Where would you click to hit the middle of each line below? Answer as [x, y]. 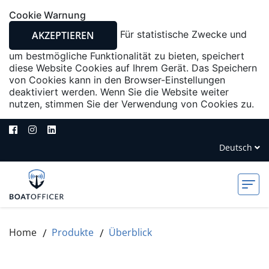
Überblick [130, 233]
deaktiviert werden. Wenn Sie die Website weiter [119, 92]
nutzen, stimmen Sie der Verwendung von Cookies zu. [131, 104]
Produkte [73, 233]
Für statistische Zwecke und [182, 35]
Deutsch [237, 147]
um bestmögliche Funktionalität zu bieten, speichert [127, 56]
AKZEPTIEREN [63, 35]
